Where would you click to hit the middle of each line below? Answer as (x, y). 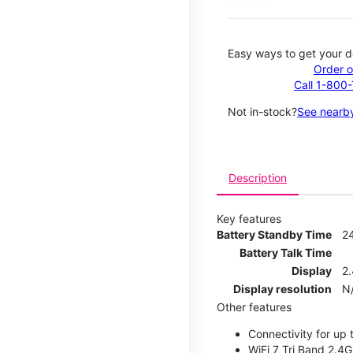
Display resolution (282, 288)
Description (258, 177)
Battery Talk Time (286, 252)
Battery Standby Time (274, 234)
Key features (249, 218)
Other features (254, 307)
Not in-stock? (262, 111)
